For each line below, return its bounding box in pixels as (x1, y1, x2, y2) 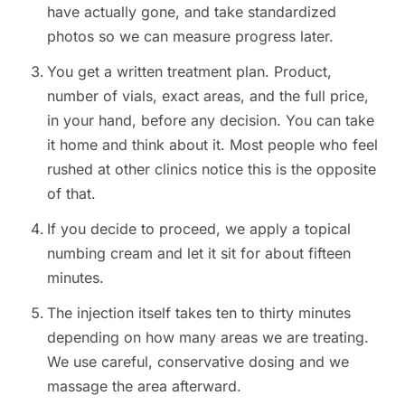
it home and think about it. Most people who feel (47, 136, 378, 155)
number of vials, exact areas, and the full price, (47, 87, 369, 106)
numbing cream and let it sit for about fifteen (47, 244, 351, 263)
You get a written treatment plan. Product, (47, 62, 332, 81)
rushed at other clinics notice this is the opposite (47, 160, 376, 179)
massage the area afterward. (47, 377, 241, 396)
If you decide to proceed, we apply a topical (47, 220, 351, 239)
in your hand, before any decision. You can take (47, 111, 374, 130)
